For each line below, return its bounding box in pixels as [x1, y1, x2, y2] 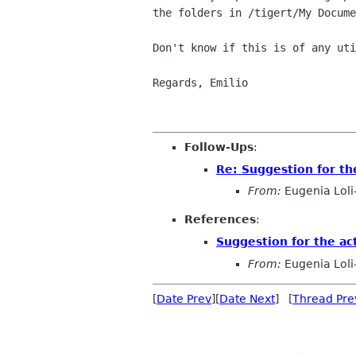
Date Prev [157, 292, 211, 305]
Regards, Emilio [153, 76, 248, 90]
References [184, 213, 256, 226]
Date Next [219, 292, 275, 305]
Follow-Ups [184, 141, 253, 154]
